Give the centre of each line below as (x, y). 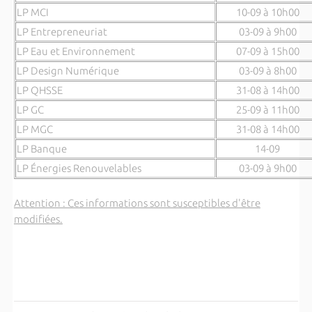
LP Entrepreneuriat (62, 32)
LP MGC (34, 129)
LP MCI (32, 12)
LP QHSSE (39, 90)
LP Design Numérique (68, 71)
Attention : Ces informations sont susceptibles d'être (137, 203)
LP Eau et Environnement (76, 51)
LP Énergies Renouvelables (79, 168)
